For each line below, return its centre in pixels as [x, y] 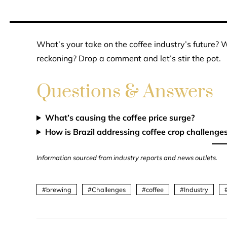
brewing [59, 190]
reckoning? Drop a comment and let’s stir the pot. [129, 58]
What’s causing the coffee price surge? [120, 118]
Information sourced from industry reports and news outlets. [127, 158]
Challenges [109, 190]
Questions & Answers [125, 92]
